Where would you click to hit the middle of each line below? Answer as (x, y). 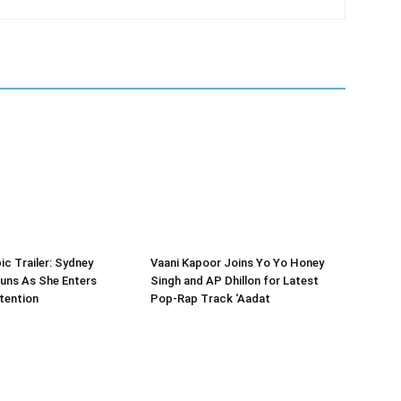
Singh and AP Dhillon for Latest (235, 281)
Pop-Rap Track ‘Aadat (210, 299)
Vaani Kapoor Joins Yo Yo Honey (237, 263)
